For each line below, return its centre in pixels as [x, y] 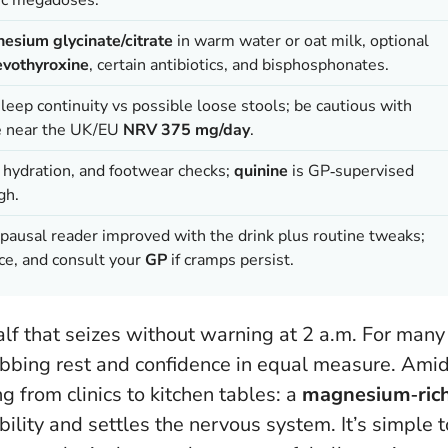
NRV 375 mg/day [186, 129]
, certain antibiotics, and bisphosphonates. [239, 64]
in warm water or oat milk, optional [301, 40]
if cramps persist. [230, 259]
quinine [261, 170]
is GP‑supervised [351, 170]
